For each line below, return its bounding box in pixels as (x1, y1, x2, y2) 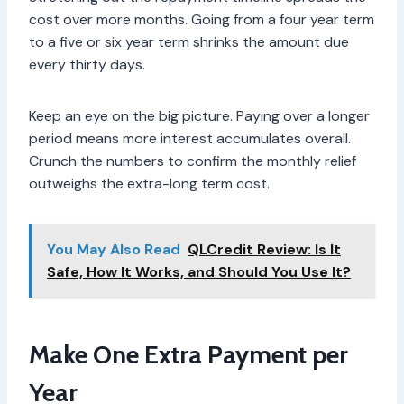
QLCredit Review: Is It (188, 240, 341, 260)
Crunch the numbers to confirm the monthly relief (29, 151, 356, 171)
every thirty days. (29, 55, 149, 75)
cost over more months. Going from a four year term (29, 10, 374, 30)
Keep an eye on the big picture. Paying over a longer (29, 106, 370, 126)
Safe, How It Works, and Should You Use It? (47, 262, 351, 282)
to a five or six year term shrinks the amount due (29, 32, 349, 52)
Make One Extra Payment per (29, 339, 348, 371)
